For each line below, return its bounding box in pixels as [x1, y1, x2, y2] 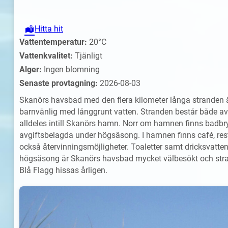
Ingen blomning [42, 64, 100, 74]
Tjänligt [73, 50, 102, 61]
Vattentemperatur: [19, 37, 87, 47]
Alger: [19, 64, 42, 74]
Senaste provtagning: [19, 78, 98, 88]
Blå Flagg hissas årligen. [19, 165, 107, 175]
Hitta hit [35, 24, 63, 34]
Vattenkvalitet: [19, 50, 73, 61]
